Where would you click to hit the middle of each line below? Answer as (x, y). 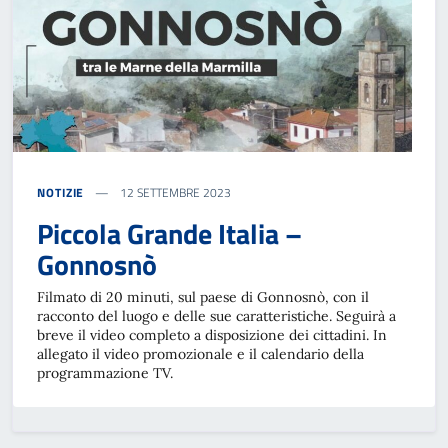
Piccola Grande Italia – (169, 233)
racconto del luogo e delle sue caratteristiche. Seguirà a (216, 315)
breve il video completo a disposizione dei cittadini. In (212, 334)
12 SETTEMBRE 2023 (174, 192)
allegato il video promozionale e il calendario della (200, 353)
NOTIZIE (61, 192)
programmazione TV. (105, 372)
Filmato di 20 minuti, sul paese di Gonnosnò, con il (203, 296)
